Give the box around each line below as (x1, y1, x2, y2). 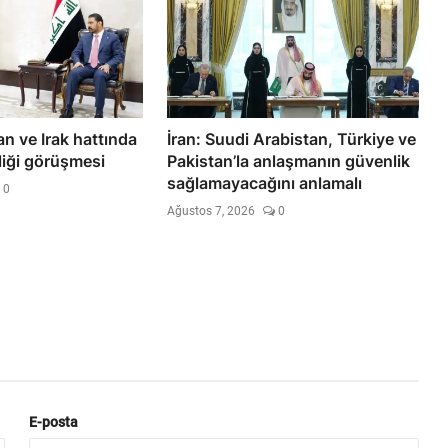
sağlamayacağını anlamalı (167, 172, 363, 193)
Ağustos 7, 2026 (167, 203, 256, 218)
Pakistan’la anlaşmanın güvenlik (167, 150, 411, 171)
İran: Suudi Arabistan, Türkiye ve (167, 128, 417, 149)
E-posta (29, 413, 79, 430)
